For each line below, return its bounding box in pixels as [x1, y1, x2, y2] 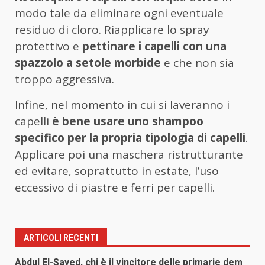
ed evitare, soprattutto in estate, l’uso [15, 163, 219, 179]
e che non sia [161, 55, 234, 71]
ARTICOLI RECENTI [24, 233, 98, 243]
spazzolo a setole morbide [15, 55, 161, 71]
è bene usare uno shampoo [52, 114, 203, 130]
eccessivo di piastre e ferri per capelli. [15, 180, 215, 196]
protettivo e [15, 38, 82, 54]
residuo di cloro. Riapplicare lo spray [15, 22, 209, 38]
